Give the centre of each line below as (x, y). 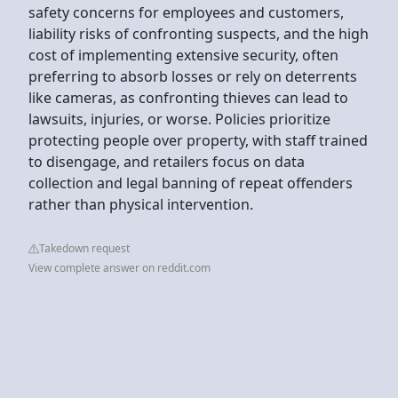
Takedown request (84, 248)
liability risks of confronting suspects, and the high (199, 33)
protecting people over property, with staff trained (198, 140)
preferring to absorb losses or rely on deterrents (193, 76)
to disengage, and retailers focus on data (167, 161)
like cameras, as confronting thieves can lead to (188, 97)
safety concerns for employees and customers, (186, 12)
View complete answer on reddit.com (119, 267)
